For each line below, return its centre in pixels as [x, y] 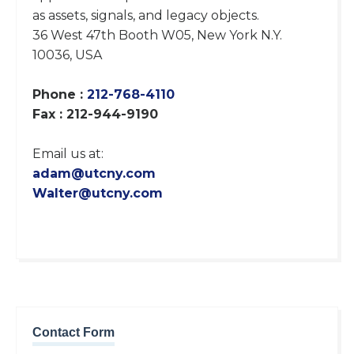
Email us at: [68, 154]
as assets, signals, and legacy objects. [147, 16]
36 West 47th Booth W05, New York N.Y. [157, 36]
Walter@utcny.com [98, 194]
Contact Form [73, 333]
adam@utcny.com [94, 174]
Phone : [60, 95]
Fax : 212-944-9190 [95, 115]
